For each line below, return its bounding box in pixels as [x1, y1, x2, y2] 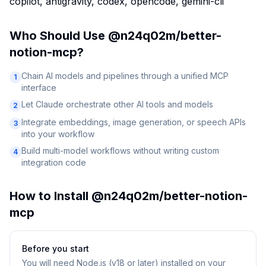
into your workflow [21, 129, 94, 139]
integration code [21, 157, 86, 167]
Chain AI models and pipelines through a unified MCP [21, 71, 229, 81]
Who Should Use [9, 28, 108, 43]
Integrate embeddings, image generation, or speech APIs [21, 117, 246, 127]
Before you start [22, 243, 89, 254]
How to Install [9, 189, 91, 203]
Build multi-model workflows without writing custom [21, 145, 219, 156]
